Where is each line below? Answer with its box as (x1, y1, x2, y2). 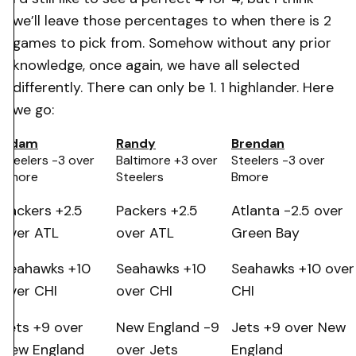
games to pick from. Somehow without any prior (13, 33, 331, 52)
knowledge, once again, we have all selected (13, 55, 300, 75)
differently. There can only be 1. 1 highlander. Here (13, 77, 334, 97)
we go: (13, 99, 54, 119)
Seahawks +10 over (231, 259, 354, 279)
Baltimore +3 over (116, 152, 218, 169)
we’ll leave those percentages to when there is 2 (13, 10, 331, 30)
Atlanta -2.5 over (231, 200, 343, 220)
